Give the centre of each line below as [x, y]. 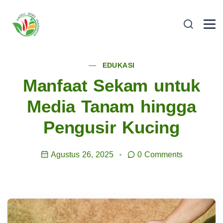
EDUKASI [118, 65]
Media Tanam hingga [111, 106]
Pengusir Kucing [111, 127]
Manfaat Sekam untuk [111, 85]
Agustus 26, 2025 [82, 155]
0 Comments [160, 155]
